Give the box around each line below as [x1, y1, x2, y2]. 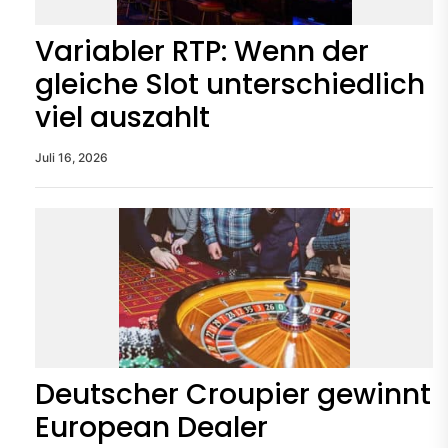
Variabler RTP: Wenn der [35, 31, 369, 71]
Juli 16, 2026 [35, 149, 108, 165]
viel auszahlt [35, 97, 210, 137]
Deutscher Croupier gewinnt [35, 374, 431, 414]
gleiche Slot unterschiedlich [35, 64, 425, 104]
